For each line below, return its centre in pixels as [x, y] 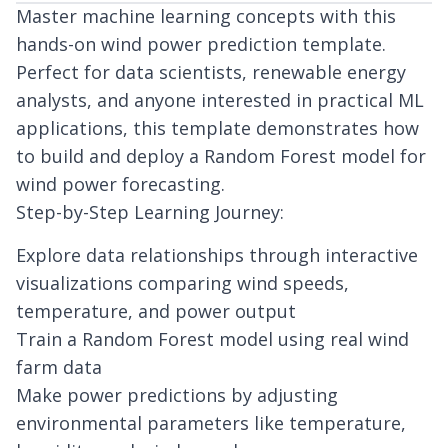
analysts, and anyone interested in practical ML [220, 100]
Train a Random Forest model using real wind [212, 339]
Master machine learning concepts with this [206, 16]
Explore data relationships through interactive [217, 255]
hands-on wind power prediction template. [201, 44]
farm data [59, 367]
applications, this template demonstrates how [217, 128]
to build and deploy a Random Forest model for [221, 156]
